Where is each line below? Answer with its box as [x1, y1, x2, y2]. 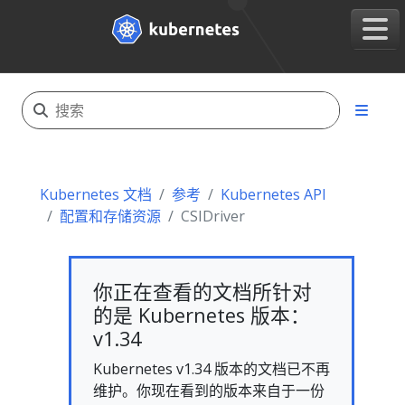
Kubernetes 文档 [40, 184, 152, 204]
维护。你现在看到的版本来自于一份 [93, 381, 325, 400]
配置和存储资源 [60, 206, 161, 226]
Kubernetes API [221, 184, 326, 204]
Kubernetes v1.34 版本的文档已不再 [93, 359, 330, 379]
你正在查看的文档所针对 [93, 278, 312, 305]
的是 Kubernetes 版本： [93, 302, 310, 328]
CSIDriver [181, 206, 245, 226]
